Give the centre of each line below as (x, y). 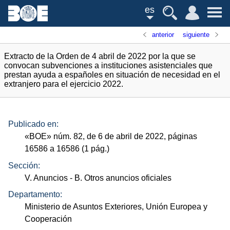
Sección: (24, 165)
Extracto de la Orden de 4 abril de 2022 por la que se (100, 56)
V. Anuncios (46, 178)
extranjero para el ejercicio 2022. (64, 84)
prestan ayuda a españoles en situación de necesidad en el (112, 75)
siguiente (196, 35)
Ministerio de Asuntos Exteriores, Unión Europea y (116, 207)
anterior (163, 35)
